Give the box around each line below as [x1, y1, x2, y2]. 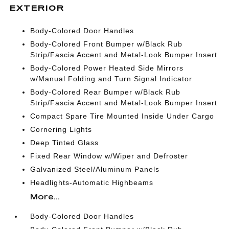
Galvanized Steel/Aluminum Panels [30, 165, 160, 173]
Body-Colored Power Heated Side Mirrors [30, 64, 184, 72]
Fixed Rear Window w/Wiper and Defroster [30, 152, 189, 160]
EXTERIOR [10, 4, 65, 12]
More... [30, 192, 60, 201]
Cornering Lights [30, 125, 93, 133]
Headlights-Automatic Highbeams [30, 178, 154, 187]
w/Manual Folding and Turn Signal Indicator [30, 75, 193, 83]
